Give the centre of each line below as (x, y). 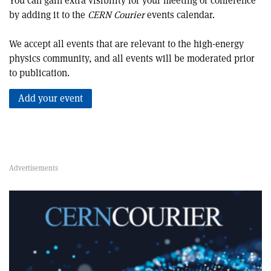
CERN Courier (116, 15)
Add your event (51, 98)
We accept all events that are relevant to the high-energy (126, 44)
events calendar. (180, 15)
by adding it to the (48, 15)
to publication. (39, 73)
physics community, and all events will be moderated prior (132, 58)
